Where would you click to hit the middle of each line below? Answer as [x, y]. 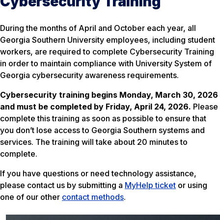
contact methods [93, 197]
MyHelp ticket [150, 185]
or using [192, 185]
